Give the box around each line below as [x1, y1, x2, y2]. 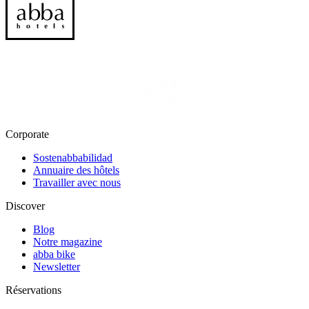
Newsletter [33, 261, 80, 273]
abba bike [33, 248, 75, 261]
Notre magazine [33, 236, 102, 248]
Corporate [6, 128, 49, 141]
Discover [6, 200, 45, 212]
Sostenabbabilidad [33, 152, 112, 164]
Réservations [6, 284, 61, 297]
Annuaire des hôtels [33, 164, 119, 177]
